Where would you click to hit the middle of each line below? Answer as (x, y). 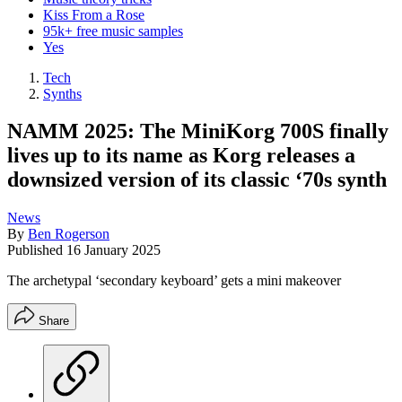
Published (37, 250)
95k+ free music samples (113, 31)
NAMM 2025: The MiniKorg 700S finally (198, 131)
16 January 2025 (114, 250)
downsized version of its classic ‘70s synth (197, 180)
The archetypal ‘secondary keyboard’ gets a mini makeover (174, 281)
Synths (62, 93)
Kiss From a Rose (94, 14)
